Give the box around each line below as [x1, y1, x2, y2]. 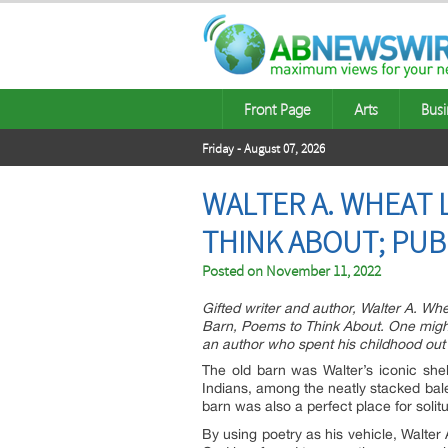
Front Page [244, 99, 311, 119]
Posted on [202, 262, 266, 281]
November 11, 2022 [266, 262, 381, 281]
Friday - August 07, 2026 [202, 141, 325, 157]
